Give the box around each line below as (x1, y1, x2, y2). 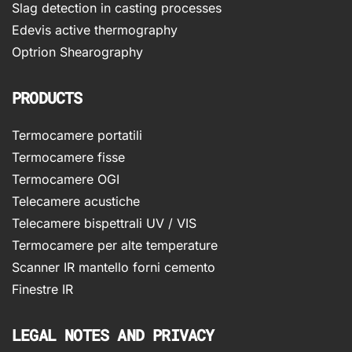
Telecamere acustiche (12, 192, 140, 209)
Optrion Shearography (12, 43, 143, 60)
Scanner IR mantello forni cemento (12, 258, 215, 275)
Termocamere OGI (12, 170, 119, 187)
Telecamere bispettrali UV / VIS (12, 214, 196, 231)
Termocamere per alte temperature (12, 236, 218, 253)
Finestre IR (12, 280, 73, 297)
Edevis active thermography (12, 21, 178, 38)
